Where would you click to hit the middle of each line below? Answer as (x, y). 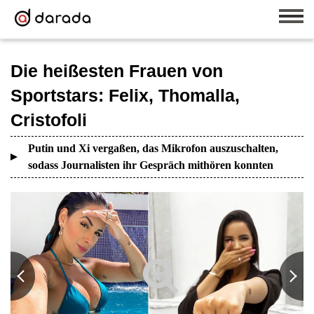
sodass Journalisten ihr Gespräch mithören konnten (151, 165)
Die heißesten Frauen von (117, 71)
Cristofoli (49, 120)
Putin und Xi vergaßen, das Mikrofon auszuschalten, (153, 148)
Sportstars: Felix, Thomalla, (125, 95)
